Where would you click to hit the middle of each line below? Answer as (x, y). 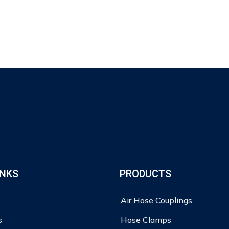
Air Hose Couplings (156, 200)
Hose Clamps (146, 220)
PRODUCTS (145, 174)
